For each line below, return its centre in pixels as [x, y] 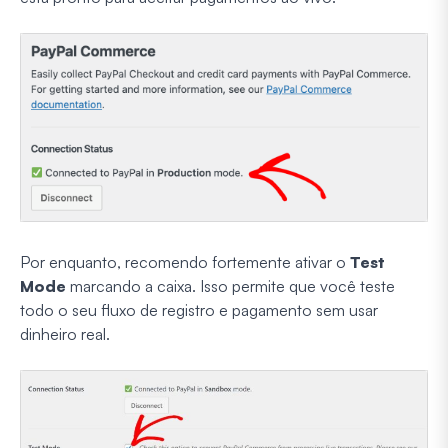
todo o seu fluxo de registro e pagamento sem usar [199, 310]
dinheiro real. [65, 334]
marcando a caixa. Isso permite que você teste [230, 286]
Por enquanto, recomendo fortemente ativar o [185, 262]
